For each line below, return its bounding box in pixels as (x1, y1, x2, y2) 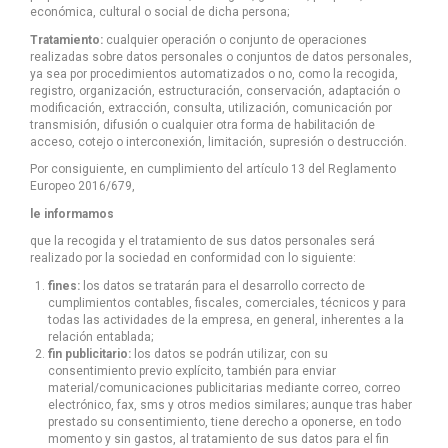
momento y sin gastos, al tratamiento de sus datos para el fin (48, 431, 389, 446)
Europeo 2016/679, (30, 179, 135, 194)
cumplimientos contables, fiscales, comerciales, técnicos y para (48, 295, 406, 310)
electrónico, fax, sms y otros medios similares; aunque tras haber (48, 397, 412, 412)
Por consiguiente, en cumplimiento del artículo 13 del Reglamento (30, 162, 396, 177)
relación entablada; (48, 329, 153, 344)
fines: (48, 278, 80, 293)
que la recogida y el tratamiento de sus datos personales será (30, 234, 375, 249)
